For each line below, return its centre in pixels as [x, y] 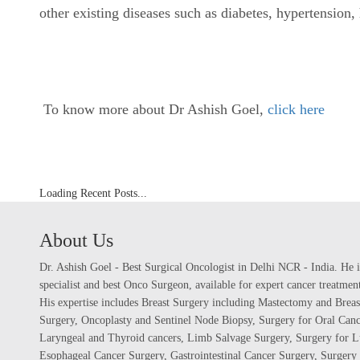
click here [298, 109]
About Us [76, 240]
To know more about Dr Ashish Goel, [153, 109]
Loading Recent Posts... [93, 193]
